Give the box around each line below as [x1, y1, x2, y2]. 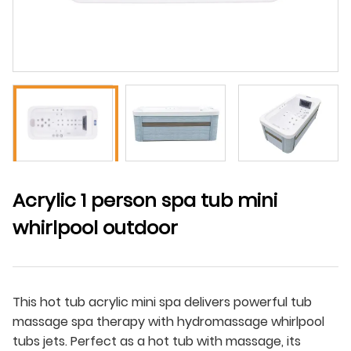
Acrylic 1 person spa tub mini [13, 187, 277, 214]
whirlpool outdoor [13, 215, 178, 241]
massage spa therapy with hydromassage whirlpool [13, 313, 324, 331]
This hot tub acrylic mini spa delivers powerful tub [13, 293, 312, 312]
